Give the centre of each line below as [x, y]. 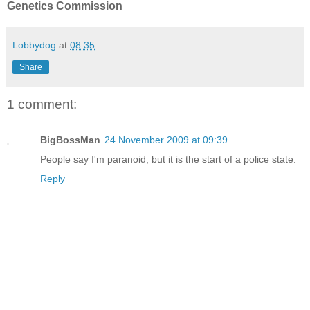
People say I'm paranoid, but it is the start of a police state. [168, 159]
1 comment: [42, 104]
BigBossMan [70, 140]
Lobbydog [34, 45]
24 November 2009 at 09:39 [166, 140]
